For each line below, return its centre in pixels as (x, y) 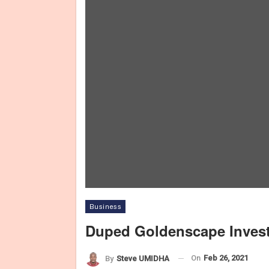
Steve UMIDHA (143, 258)
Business (106, 207)
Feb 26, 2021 (226, 258)
